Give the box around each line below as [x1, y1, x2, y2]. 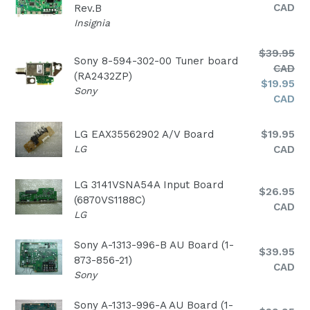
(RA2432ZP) [74, 70, 132, 82]
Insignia [74, 17, 110, 28]
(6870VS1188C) [74, 194, 145, 206]
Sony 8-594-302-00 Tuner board [74, 55, 238, 67]
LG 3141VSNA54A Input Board [74, 179, 224, 191]
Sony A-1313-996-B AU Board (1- [74, 239, 234, 251]
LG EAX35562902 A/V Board [74, 128, 214, 140]
